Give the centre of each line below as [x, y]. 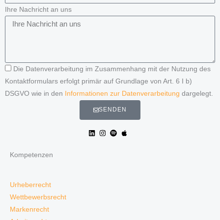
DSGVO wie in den [35, 93]
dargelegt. [196, 93]
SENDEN [113, 110]
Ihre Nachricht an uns [38, 9]
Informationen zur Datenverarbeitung [122, 93]
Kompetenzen [31, 155]
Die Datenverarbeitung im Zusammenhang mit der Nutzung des [112, 69]
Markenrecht [29, 209]
